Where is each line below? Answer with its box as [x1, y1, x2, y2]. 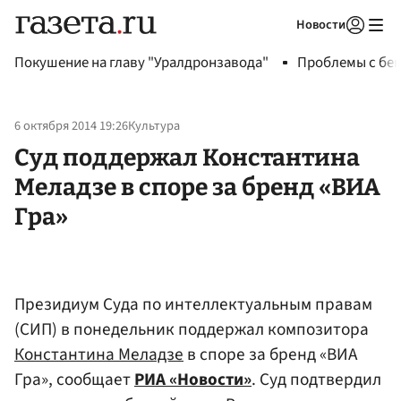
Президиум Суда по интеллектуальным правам [14, 291, 372, 317]
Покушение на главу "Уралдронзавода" [14, 52, 269, 73]
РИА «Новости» [134, 366, 252, 392]
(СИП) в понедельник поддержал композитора [14, 316, 369, 342]
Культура [128, 116, 180, 136]
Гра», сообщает [14, 366, 134, 392]
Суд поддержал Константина [14, 142, 360, 172]
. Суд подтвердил [252, 366, 381, 392]
